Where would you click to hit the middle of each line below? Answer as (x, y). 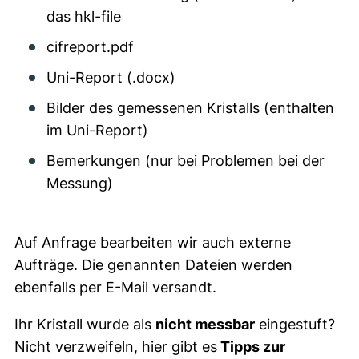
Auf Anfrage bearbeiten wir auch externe (153, 242)
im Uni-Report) (97, 130)
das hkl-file (84, 16)
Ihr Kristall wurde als (85, 324)
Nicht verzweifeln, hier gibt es (116, 347)
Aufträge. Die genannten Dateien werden (153, 265)
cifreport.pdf (90, 47)
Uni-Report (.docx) (111, 77)
